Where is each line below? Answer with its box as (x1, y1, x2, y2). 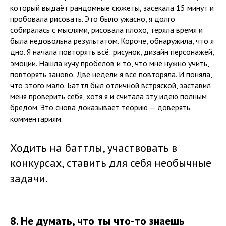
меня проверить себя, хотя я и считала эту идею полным (10, 91, 207, 101)
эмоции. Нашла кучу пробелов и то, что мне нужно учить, (10, 58, 209, 68)
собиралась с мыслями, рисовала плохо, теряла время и (10, 25, 203, 35)
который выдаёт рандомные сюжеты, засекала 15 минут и (10, 3, 214, 13)
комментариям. (10, 114, 63, 124)
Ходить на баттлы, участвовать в (10, 141, 177, 155)
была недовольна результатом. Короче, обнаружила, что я (10, 36, 214, 46)
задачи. (10, 171, 48, 185)
